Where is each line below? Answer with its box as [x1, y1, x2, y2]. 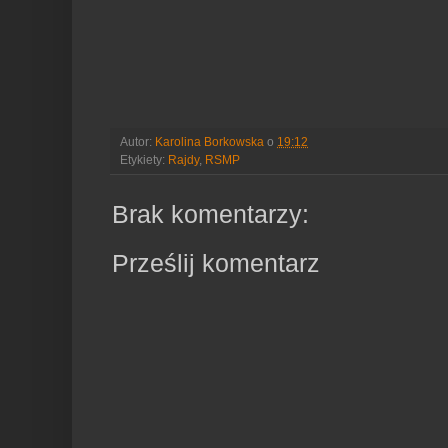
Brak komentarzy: [112, 200, 309, 229]
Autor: [120, 135, 155, 149]
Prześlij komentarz [112, 248, 320, 277]
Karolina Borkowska [155, 135, 264, 149]
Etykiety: [120, 153, 168, 167]
